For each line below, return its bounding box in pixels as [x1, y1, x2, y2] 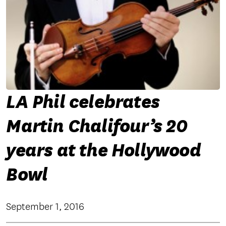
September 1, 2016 [6, 200, 85, 213]
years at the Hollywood [6, 139, 201, 162]
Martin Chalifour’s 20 [6, 115, 188, 138]
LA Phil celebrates [6, 91, 159, 114]
